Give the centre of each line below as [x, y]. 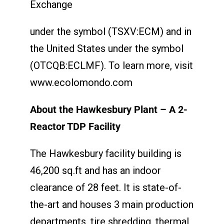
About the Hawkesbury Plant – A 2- [108, 109]
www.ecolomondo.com [81, 82]
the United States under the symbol [106, 48]
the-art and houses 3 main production [111, 204]
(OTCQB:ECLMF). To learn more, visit [111, 65]
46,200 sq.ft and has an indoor [95, 170]
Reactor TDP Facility [75, 126]
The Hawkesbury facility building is [105, 153]
